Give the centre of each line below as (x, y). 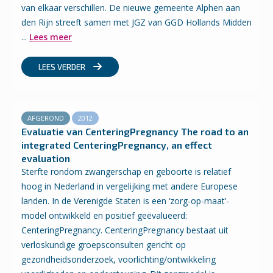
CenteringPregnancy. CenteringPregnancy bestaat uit (125, 230)
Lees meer (51, 37)
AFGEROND (46, 118)
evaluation (46, 158)
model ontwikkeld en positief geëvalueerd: (104, 215)
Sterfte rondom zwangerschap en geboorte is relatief (126, 172)
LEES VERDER (63, 67)
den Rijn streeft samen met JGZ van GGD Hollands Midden (136, 22)
